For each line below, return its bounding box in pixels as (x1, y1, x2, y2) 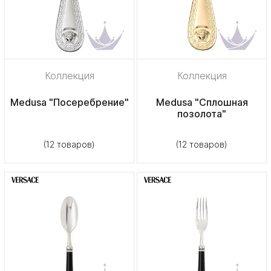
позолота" (177, 108, 226, 120)
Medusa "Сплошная (155, 96, 248, 109)
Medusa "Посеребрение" (10, 96, 129, 109)
